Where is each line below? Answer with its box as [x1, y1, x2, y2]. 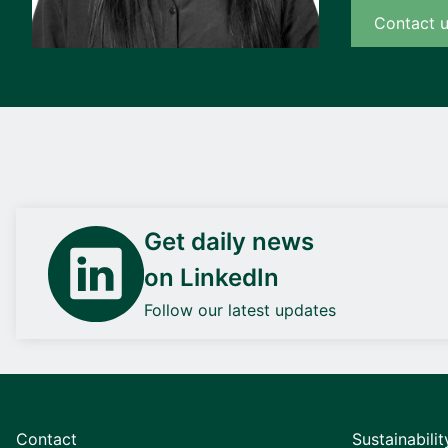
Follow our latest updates [144, 300, 336, 320]
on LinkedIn [144, 263, 279, 292]
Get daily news [144, 227, 314, 256]
